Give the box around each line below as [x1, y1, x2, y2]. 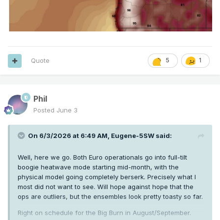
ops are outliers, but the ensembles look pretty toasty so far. [18, 192, 203, 201]
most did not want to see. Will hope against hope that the [18, 183, 193, 191]
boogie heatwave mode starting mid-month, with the [18, 163, 179, 171]
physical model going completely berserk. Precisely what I [18, 173, 196, 181]
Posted [33, 106, 56, 114]
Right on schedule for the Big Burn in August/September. [18, 209, 191, 217]
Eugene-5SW [111, 132, 154, 140]
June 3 [56, 106, 78, 114]
